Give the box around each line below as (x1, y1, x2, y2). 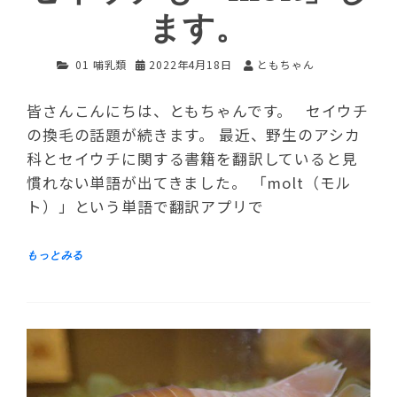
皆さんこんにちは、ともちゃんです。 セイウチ (27, 99, 370, 121)
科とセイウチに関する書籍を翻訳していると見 (27, 147, 358, 169)
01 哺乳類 (75, 57, 128, 73)
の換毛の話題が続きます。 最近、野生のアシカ (27, 123, 361, 145)
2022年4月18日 (149, 57, 232, 73)
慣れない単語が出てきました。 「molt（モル (27, 171, 352, 193)
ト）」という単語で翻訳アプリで (27, 195, 264, 217)
